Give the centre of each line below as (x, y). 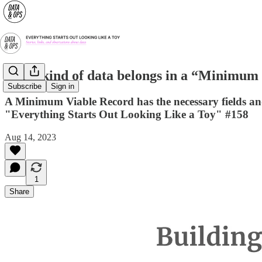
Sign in (63, 87)
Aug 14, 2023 (30, 137)
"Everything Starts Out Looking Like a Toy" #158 (127, 114)
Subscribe (25, 87)
